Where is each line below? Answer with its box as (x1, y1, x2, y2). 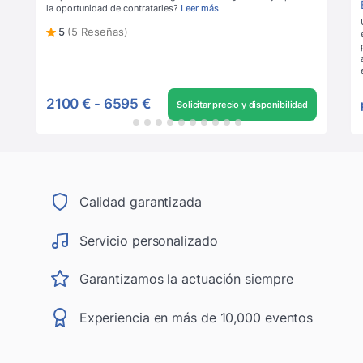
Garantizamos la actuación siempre (79, 271, 293, 288)
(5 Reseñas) (67, 24, 128, 38)
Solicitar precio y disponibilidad (177, 98, 308, 110)
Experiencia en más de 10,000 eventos (79, 310, 314, 327)
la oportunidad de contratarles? (46, 2, 178, 14)
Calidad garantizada (79, 193, 202, 210)
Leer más (181, 2, 219, 14)
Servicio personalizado (79, 232, 218, 249)
